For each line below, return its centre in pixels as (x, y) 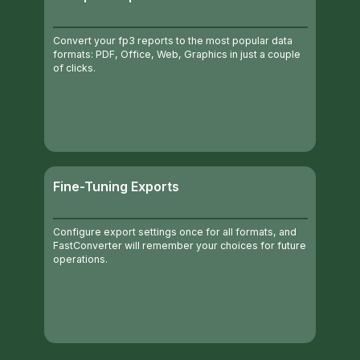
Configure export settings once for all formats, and (174, 231)
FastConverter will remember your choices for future (179, 245)
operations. (80, 259)
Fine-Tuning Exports (116, 186)
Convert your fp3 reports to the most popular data (172, 41)
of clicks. (74, 68)
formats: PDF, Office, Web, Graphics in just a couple (176, 55)
